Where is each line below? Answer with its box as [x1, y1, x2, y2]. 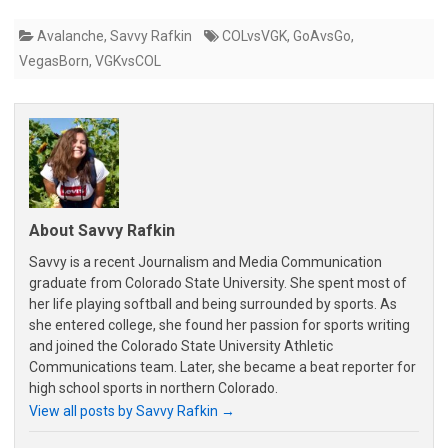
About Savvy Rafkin [29, 221, 175, 241]
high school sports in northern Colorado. [29, 380, 278, 397]
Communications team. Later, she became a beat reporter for [29, 359, 416, 376]
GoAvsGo [293, 28, 351, 45]
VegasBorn [19, 53, 89, 70]
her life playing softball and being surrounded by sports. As [29, 296, 397, 313]
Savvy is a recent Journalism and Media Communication [29, 254, 382, 271]
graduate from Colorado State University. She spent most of [29, 275, 407, 292]
